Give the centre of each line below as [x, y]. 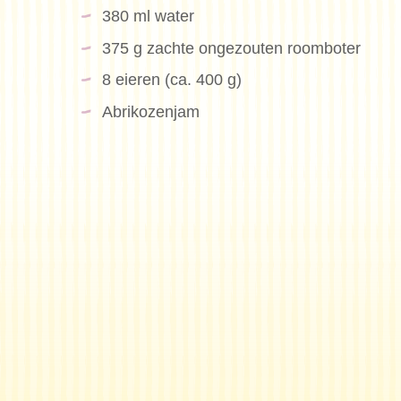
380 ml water [148, 16]
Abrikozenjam [150, 111]
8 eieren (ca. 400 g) [171, 80]
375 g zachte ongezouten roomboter [231, 48]
